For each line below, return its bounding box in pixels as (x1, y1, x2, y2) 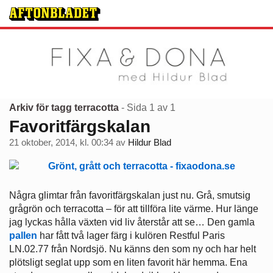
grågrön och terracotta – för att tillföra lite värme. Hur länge (9, 204, 258, 214)
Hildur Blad (128, 138, 171, 148)
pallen (9, 230, 37, 241)
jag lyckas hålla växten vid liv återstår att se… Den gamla (9, 217, 255, 228)
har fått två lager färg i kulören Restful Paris (37, 230, 225, 241)
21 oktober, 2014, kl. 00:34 (9, 138, 113, 148)
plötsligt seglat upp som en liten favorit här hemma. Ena (9, 257, 247, 268)
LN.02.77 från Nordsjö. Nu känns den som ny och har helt (9, 244, 256, 255)
